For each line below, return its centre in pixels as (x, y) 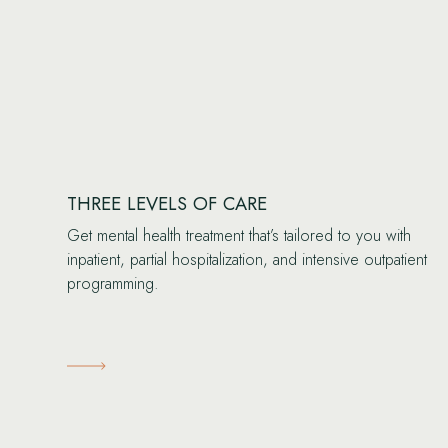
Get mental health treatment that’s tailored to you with (239, 236)
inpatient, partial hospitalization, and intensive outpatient (247, 260)
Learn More (111, 364)
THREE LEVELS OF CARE (167, 204)
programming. (113, 284)
